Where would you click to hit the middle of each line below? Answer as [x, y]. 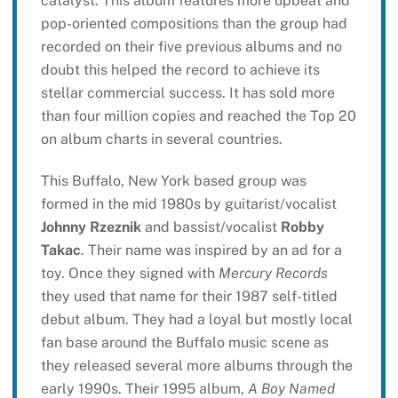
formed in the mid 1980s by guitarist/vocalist [188, 204]
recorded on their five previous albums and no [191, 47]
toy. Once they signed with [129, 274]
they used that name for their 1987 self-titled [189, 297]
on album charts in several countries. [161, 139]
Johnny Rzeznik [91, 227]
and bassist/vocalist [211, 227]
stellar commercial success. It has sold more [187, 93]
